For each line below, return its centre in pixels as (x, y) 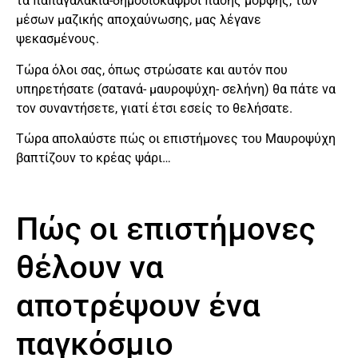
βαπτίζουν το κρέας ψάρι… (93, 157)
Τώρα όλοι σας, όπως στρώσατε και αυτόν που (152, 70)
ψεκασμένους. (58, 39)
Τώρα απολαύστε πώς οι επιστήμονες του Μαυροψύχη (176, 138)
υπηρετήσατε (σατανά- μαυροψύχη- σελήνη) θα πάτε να (176, 89)
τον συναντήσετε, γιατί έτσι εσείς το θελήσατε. (154, 108)
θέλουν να (90, 267)
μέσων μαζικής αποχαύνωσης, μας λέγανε (139, 20)
